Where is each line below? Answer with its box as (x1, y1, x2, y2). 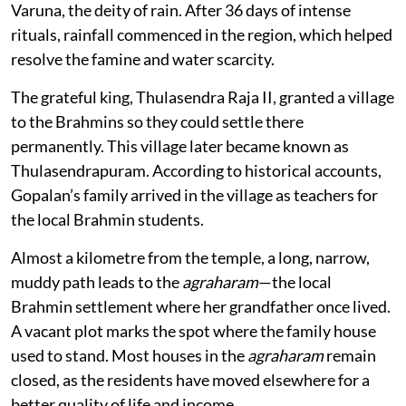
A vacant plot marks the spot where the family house (11, 320, 376, 341)
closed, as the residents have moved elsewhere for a (11, 369, 370, 390)
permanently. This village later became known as (11, 135, 349, 156)
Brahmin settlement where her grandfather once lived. (11, 295, 391, 316)
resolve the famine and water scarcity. (11, 48, 275, 69)
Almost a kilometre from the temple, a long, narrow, (11, 246, 370, 267)
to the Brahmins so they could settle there (11, 111, 304, 131)
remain (324, 344, 376, 365)
